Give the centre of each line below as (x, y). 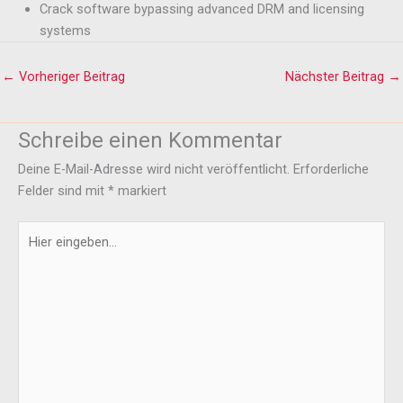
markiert (140, 190)
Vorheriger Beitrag (70, 77)
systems (65, 30)
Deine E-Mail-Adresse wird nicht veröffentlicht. (154, 169)
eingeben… (48, 252)
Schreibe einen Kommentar (150, 140)
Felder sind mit (63, 190)
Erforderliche (331, 169)
